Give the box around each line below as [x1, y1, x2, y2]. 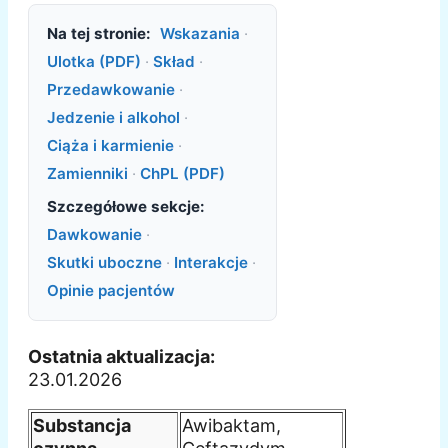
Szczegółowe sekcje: [46, 197, 205, 217]
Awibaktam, [182, 414, 281, 436]
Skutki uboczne [46, 253, 162, 273]
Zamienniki [46, 163, 128, 183]
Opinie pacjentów [46, 281, 175, 301]
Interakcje [173, 253, 248, 273]
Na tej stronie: [46, 23, 151, 43]
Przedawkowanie [46, 79, 175, 99]
